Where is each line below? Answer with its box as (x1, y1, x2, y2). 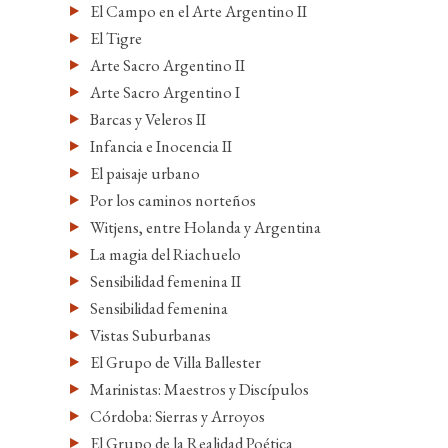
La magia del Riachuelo (90, 243, 241, 265)
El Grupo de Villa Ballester (90, 351, 261, 373)
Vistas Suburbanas (90, 324, 211, 346)
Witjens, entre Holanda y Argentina (90, 216, 321, 238)
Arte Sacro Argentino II (90, 54, 245, 76)
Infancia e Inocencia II (90, 135, 232, 157)
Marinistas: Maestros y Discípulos (90, 378, 309, 400)
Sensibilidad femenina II (90, 270, 241, 292)
